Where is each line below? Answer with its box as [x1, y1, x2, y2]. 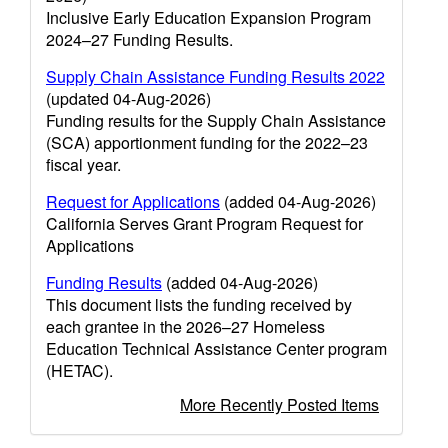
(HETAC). [46, 359, 113, 382]
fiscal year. [46, 153, 121, 176]
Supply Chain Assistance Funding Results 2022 [46, 65, 385, 88]
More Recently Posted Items [180, 393, 379, 416]
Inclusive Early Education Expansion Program [46, 6, 371, 29]
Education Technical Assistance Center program [46, 337, 387, 360]
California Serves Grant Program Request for [46, 212, 363, 235]
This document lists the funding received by [46, 293, 352, 316]
